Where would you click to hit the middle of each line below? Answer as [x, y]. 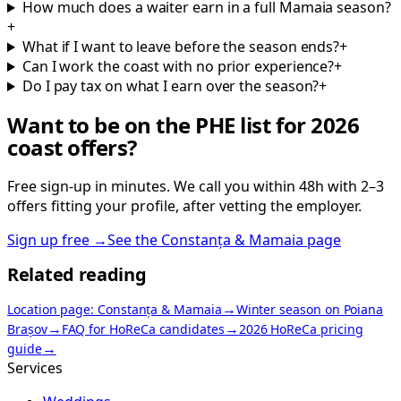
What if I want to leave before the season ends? [181, 47]
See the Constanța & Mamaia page [224, 239]
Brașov [27, 329]
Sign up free [48, 239]
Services [35, 368]
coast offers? [72, 147]
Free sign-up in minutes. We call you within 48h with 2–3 [196, 186]
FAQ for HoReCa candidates [143, 329]
